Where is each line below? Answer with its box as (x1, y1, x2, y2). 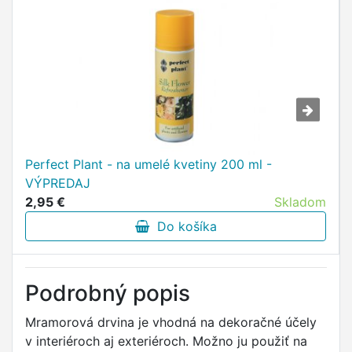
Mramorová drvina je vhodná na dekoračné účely (25, 314, 317, 330)
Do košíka (148, 218, 217, 234)
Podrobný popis (25, 280, 190, 306)
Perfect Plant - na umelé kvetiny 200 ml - (25, 156, 272, 172)
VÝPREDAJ (25, 175, 90, 191)
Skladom (274, 194, 326, 210)
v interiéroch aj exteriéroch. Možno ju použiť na (25, 333, 307, 349)
